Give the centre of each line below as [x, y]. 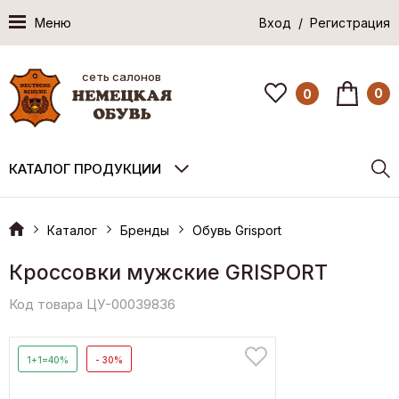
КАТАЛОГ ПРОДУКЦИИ [85, 168]
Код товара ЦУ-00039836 [92, 304]
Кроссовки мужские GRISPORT [168, 272]
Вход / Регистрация [325, 23]
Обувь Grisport [237, 230]
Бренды [145, 230]
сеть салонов [122, 76]
